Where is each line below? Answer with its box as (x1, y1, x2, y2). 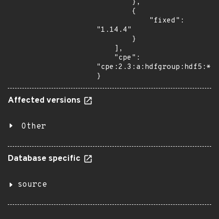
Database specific (8, 153, 83, 164)
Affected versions (8, 95, 83, 106)
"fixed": (96, 16, 149, 25)
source (18, 180, 47, 190)
